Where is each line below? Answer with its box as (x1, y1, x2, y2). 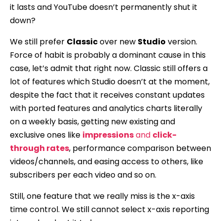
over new (98, 36, 138, 47)
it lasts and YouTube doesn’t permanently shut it (10, 1, 197, 13)
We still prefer (10, 36, 67, 47)
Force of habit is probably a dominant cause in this (10, 49, 206, 61)
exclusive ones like (10, 129, 82, 141)
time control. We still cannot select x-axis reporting (10, 203, 209, 215)
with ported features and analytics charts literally (10, 102, 202, 114)
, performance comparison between (69, 142, 211, 154)
